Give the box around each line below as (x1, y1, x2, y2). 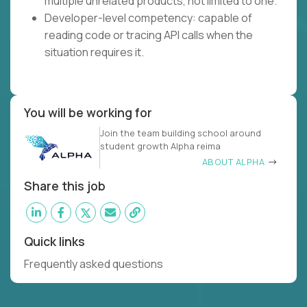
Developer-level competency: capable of (45, 10, 252, 26)
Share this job (24, 177, 106, 195)
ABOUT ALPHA (201, 156, 267, 169)
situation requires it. (45, 45, 144, 60)
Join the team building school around (100, 127, 261, 140)
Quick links (24, 233, 85, 250)
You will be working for (24, 104, 152, 121)
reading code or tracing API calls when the (45, 27, 253, 43)
